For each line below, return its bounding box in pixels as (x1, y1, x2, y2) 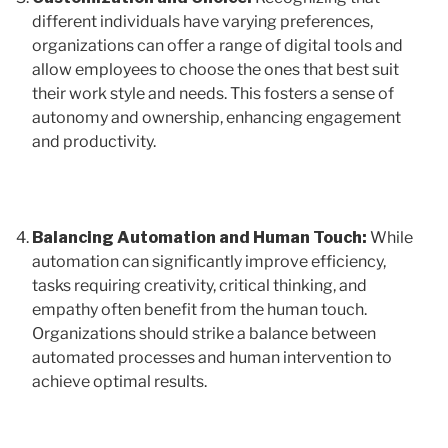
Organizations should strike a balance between (32, 323, 376, 343)
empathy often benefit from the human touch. (32, 299, 367, 319)
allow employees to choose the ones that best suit (32, 59, 399, 79)
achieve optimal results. (32, 371, 207, 391)
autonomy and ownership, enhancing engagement (32, 107, 401, 127)
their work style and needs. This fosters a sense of (32, 83, 394, 103)
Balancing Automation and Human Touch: (32, 227, 370, 247)
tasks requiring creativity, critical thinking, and (32, 275, 367, 295)
